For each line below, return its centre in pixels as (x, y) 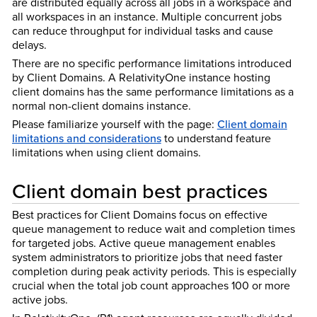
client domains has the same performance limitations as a (152, 91)
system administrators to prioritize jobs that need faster (147, 257)
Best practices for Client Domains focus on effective (139, 214)
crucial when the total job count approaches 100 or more (151, 285)
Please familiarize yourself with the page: (114, 124)
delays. (29, 44)
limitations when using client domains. (106, 152)
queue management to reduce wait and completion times (153, 228)
